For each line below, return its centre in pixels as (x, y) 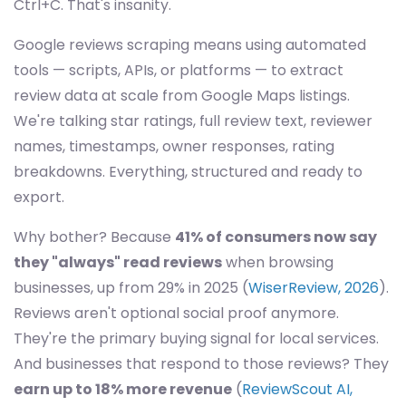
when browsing (278, 262)
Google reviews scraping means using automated (190, 45)
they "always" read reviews (118, 262)
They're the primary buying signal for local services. (196, 338)
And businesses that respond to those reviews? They (201, 364)
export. (39, 197)
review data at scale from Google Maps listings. (182, 96)
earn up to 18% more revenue (123, 389)
